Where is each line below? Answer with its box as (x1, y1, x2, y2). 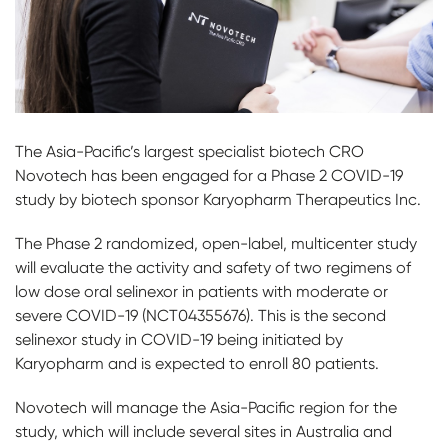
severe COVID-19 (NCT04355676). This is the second (15, 306, 386, 326)
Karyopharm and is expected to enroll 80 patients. (15, 354, 383, 374)
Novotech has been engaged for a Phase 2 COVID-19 (15, 166, 403, 186)
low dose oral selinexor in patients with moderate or (15, 282, 388, 302)
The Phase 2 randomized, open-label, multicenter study (15, 234, 417, 254)
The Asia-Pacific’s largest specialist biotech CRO (15, 142, 364, 162)
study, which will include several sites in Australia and (15, 422, 392, 442)
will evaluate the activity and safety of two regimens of (15, 258, 411, 278)
